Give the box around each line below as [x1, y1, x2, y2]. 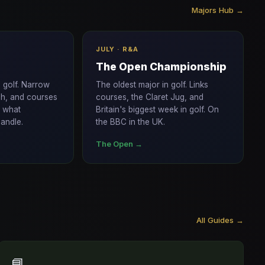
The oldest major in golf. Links [95, 80, 208, 89]
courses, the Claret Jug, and [95, 92, 203, 102]
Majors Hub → [192, 5, 244, 15]
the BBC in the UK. [95, 117, 165, 127]
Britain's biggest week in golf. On [95, 105, 219, 114]
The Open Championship [95, 60, 227, 73]
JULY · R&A [95, 45, 138, 53]
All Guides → [196, 215, 244, 225]
